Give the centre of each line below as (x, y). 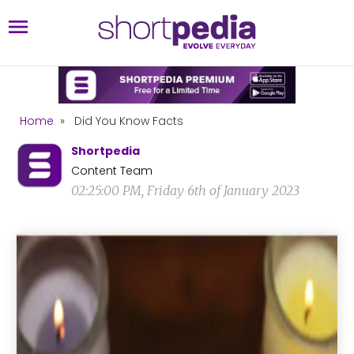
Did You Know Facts (129, 121)
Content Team (112, 170)
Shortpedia (105, 151)
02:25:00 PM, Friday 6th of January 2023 (185, 190)
